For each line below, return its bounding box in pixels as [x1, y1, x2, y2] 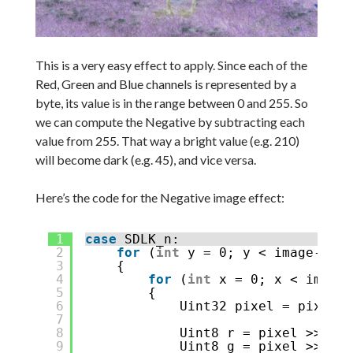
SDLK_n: [124, 231, 180, 247]
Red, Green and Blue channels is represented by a [35, 76, 296, 91]
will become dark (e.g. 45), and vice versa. [35, 151, 256, 167]
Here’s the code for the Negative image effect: [35, 189, 284, 205]
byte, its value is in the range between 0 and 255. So [35, 95, 308, 110]
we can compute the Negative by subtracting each [35, 113, 305, 129]
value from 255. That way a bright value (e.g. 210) [35, 132, 299, 148]
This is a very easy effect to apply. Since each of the [35, 57, 307, 72]
